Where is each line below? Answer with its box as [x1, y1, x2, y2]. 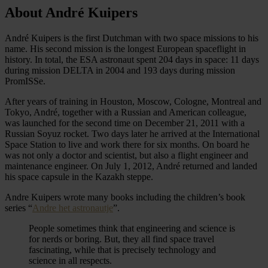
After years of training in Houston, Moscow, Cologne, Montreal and [5, 96, 261, 106]
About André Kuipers [5, 4, 138, 20]
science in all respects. [29, 255, 112, 266]
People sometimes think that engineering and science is [29, 223, 235, 233]
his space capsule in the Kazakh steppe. [5, 171, 153, 182]
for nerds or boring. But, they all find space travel [29, 233, 214, 244]
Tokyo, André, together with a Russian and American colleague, [5, 106, 246, 117]
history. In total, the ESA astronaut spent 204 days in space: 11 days [5, 54, 259, 65]
